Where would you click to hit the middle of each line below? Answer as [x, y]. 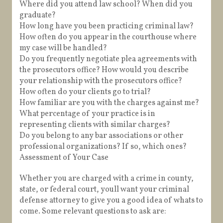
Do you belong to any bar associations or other [101, 136]
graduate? [38, 16]
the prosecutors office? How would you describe [104, 70]
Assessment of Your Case [64, 158]
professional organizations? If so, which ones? [103, 147]
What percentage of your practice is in [87, 114]
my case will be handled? [63, 49]
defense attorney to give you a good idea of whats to [111, 201]
